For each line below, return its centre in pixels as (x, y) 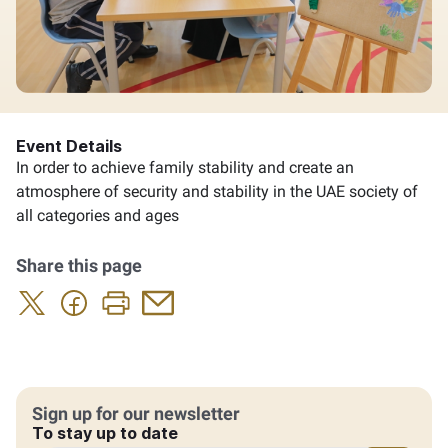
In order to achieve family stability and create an (185, 167)
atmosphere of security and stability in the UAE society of (217, 191)
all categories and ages (97, 215)
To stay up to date (105, 432)
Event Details (69, 145)
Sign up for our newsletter (136, 413)
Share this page (79, 265)
